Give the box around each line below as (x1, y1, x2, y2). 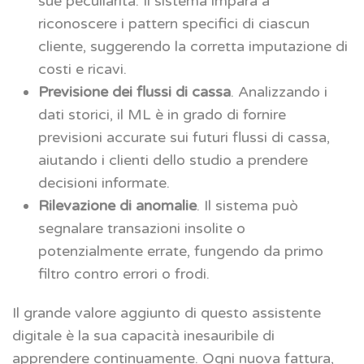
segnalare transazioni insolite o (38, 219, 245, 237)
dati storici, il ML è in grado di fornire (38, 105, 286, 123)
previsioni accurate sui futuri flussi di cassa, (38, 128, 330, 146)
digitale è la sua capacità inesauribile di (12, 326, 275, 344)
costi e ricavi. (38, 59, 127, 78)
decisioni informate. (38, 173, 170, 192)
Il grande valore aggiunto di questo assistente (12, 303, 321, 322)
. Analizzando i (231, 82, 327, 101)
